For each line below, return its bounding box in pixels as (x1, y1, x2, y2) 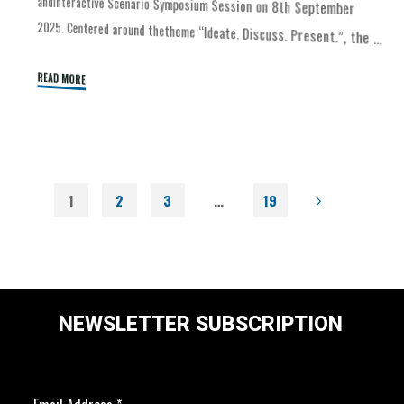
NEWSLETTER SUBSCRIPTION (58, 311, 343, 336)
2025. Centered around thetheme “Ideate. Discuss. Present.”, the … (37, 16, 382, 49)
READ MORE (37, 69, 87, 88)
